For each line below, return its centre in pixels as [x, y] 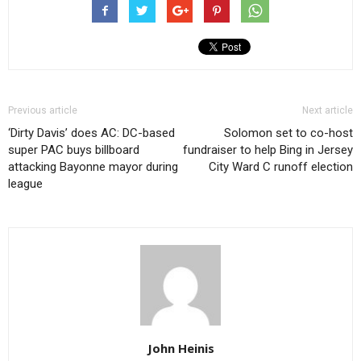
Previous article [43, 111]
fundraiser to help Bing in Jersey [268, 150]
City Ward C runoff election [281, 167]
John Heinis [180, 349]
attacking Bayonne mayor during [93, 167]
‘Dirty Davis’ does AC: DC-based [91, 133]
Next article [328, 111]
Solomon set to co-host [288, 133]
